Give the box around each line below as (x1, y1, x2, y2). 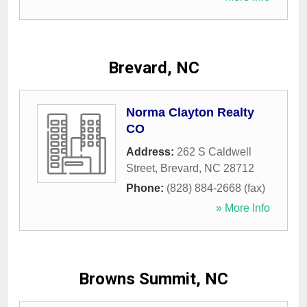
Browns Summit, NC (79, 269, 228, 289)
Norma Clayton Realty (126, 106, 254, 120)
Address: (126, 146, 177, 158)
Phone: (126, 182, 167, 195)
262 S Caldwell (177, 146, 251, 158)
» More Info (216, 202, 270, 214)
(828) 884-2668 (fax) (167, 182, 265, 195)
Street (126, 162, 155, 175)
